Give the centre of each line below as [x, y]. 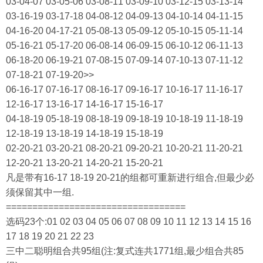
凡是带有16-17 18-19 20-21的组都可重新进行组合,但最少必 [130, 178]
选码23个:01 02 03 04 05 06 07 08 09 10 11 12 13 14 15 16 [129, 222]
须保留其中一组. [40, 192]
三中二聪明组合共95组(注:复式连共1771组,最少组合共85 [125, 251]
